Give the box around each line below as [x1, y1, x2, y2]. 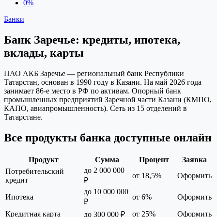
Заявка [182, 155, 207, 164]
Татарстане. [4, 112, 43, 121]
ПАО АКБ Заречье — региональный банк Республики [4, 69, 184, 77]
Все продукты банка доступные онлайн [4, 131, 212, 144]
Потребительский [5, 167, 64, 175]
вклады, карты [4, 46, 84, 59]
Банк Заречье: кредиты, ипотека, [4, 33, 180, 46]
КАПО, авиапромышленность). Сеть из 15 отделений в [4, 104, 187, 112]
